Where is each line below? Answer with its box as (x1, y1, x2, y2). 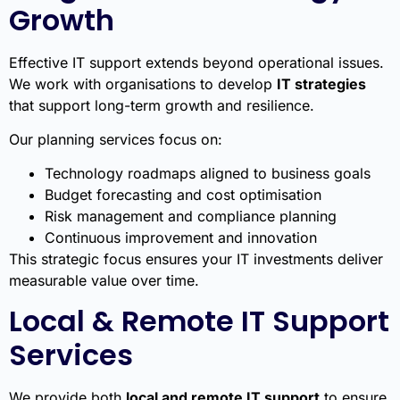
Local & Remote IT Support (9, 300, 389, 341)
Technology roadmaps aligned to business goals (45, 164, 371, 183)
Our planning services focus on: (9, 129, 222, 148)
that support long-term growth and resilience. (9, 96, 314, 114)
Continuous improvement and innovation (45, 229, 317, 247)
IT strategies (277, 74, 366, 93)
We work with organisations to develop (9, 74, 277, 93)
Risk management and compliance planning (45, 207, 337, 226)
